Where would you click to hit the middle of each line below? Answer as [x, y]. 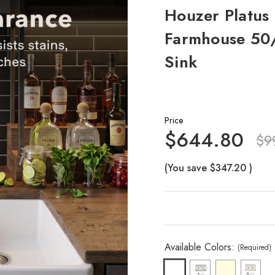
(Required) [254, 247]
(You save [186, 168]
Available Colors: [201, 247]
